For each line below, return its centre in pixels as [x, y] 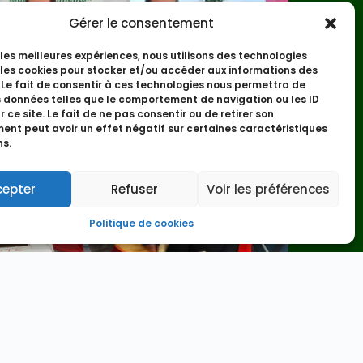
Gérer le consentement [142, 23]
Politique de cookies [142, 223]
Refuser [134, 189]
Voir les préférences [268, 189]
